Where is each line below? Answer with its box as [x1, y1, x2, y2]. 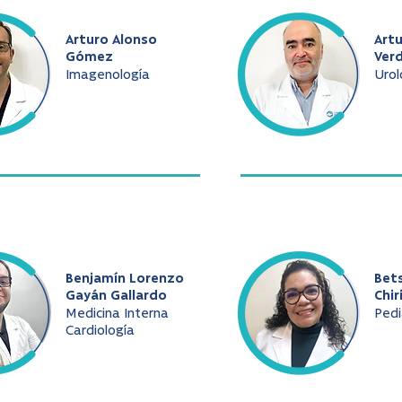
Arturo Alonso [66, 34, 157, 48]
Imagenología [66, 69, 150, 83]
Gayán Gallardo [66, 290, 167, 303]
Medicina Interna [66, 308, 169, 321]
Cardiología [66, 325, 135, 338]
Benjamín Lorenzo [66, 273, 184, 286]
